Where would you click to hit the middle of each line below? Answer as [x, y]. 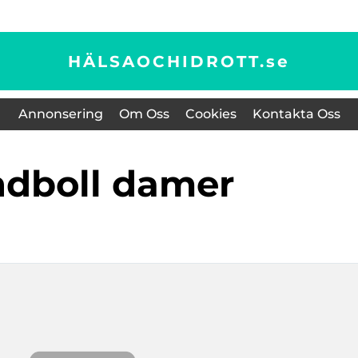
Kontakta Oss [296, 114]
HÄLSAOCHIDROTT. [167, 61]
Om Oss [144, 114]
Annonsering [60, 114]
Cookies [211, 114]
